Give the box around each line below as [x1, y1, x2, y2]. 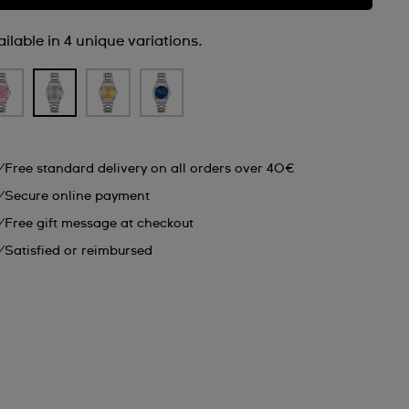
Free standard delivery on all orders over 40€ [5, 163, 296, 176]
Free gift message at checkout [5, 217, 194, 231]
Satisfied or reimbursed [5, 245, 153, 258]
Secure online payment [5, 190, 151, 204]
